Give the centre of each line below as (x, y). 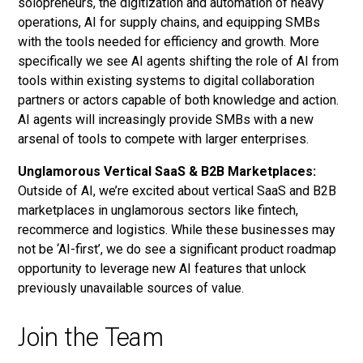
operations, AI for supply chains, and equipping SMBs (169, 23)
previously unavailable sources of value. (131, 288)
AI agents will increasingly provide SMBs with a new (166, 120)
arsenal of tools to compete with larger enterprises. (164, 139)
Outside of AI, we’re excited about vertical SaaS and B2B (177, 191)
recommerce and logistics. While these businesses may (177, 230)
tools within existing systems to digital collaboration (167, 81)
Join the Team (91, 340)
